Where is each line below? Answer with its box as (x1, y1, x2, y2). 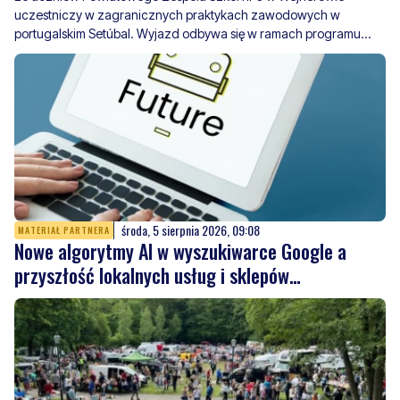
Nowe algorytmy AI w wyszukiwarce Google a (14, 236, 346, 265)
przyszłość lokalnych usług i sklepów (14, 260, 289, 289)
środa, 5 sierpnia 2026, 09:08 (121, 220, 260, 239)
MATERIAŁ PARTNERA (18, 222, 110, 237)
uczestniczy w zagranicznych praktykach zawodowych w (14, 6, 340, 22)
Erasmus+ (14, 44, 69, 60)
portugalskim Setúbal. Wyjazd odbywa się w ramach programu (14, 25, 361, 41)
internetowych (14, 284, 122, 313)
